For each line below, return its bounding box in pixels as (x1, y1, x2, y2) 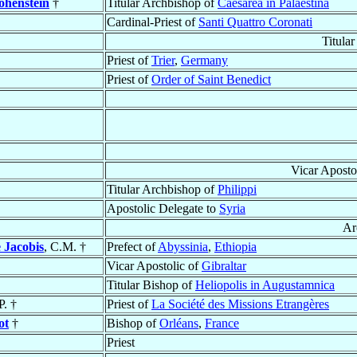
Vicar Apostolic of (107, 259, 202, 273)
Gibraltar (202, 259, 246, 273)
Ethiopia (214, 240, 257, 254)
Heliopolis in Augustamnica (195, 278, 335, 292)
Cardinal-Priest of (107, 15, 198, 29)
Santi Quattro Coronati (198, 15, 312, 29)
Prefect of (107, 240, 158, 254)
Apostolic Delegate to (107, 202, 219, 216)
